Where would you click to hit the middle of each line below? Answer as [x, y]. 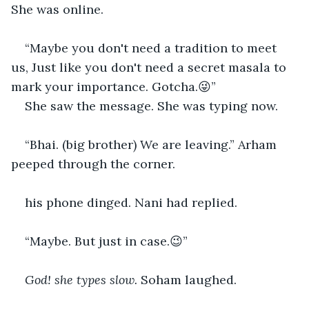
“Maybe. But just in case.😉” [108, 241]
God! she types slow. [81, 279]
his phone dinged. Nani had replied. [131, 202]
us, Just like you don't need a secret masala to [150, 67]
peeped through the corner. [95, 163]
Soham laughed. [187, 279]
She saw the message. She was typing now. [153, 106]
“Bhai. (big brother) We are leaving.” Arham [152, 144]
